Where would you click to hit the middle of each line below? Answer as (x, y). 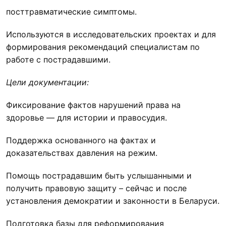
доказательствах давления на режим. (82, 153)
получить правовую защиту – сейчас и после (96, 188)
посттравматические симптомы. (71, 11)
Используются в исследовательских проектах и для (111, 34)
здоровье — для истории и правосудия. (87, 117)
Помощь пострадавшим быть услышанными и (99, 175)
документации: (58, 82)
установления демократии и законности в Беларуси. (113, 201)
